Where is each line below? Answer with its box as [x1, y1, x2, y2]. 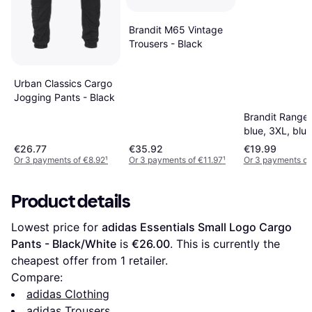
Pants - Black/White [11, 237, 116, 251]
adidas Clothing [26, 287, 109, 302]
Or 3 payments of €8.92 [14, 155, 105, 166]
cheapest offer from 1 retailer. [11, 253, 168, 268]
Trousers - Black [128, 37, 203, 49]
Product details [11, 191, 131, 213]
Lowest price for [11, 220, 102, 235]
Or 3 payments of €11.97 [128, 155, 223, 166]
